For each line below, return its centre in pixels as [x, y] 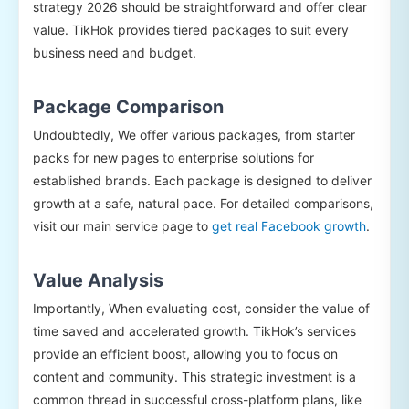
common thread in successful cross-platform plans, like [197, 399]
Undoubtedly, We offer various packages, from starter [194, 134]
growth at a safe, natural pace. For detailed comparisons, [203, 203]
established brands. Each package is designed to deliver [202, 180]
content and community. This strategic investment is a [194, 376]
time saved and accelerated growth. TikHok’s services [194, 330]
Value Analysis [98, 280]
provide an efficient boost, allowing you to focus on [185, 353]
